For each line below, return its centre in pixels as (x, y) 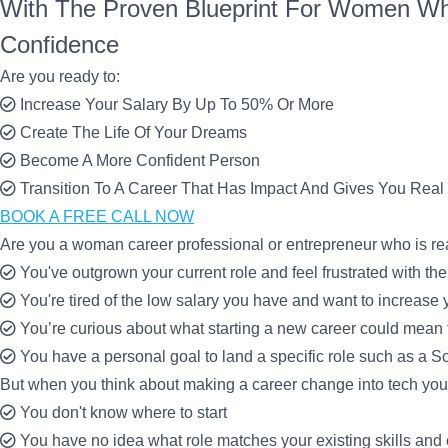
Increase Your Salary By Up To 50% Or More (177, 104)
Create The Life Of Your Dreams (133, 132)
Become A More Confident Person (140, 160)
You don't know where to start (123, 412)
